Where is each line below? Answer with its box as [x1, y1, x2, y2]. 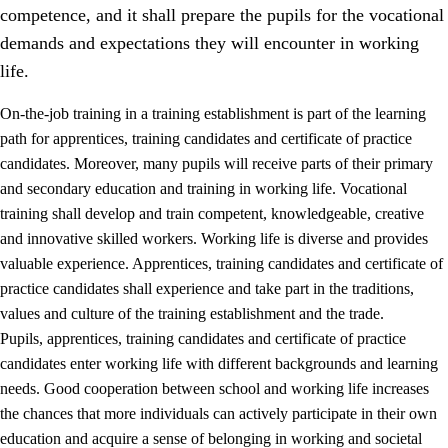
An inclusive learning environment [73, 305, 291, 323]
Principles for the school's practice [73, 267, 287, 285]
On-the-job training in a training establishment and [73, 419, 396, 437]
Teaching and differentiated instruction [73, 343, 315, 361]
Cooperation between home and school [73, 381, 319, 399]
